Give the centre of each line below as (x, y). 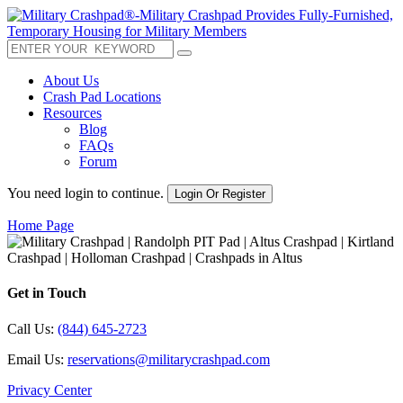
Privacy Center (49, 390)
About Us (71, 81)
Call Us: (32, 328)
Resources (72, 113)
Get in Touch (47, 293)
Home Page (40, 225)
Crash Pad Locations (102, 97)
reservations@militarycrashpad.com (169, 359)
